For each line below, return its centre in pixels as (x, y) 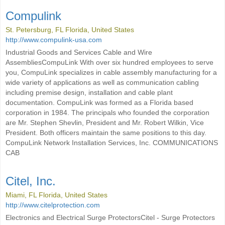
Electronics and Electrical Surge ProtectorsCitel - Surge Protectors (110, 217)
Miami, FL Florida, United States (57, 195)
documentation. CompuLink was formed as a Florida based (99, 102)
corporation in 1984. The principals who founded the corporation (107, 113)
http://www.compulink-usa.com (54, 40)
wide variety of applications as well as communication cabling (102, 82)
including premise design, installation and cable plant (89, 92)
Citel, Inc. (31, 181)
